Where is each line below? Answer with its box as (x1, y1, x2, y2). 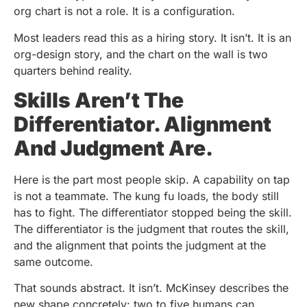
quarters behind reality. (14, 63, 132, 77)
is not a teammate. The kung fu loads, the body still (14, 188, 279, 203)
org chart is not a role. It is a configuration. (14, 4, 235, 19)
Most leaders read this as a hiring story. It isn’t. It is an (14, 30, 291, 45)
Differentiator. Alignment (14, 111, 271, 136)
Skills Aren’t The (14, 87, 184, 112)
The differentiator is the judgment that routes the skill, (14, 221, 289, 236)
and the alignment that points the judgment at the (14, 238, 266, 252)
